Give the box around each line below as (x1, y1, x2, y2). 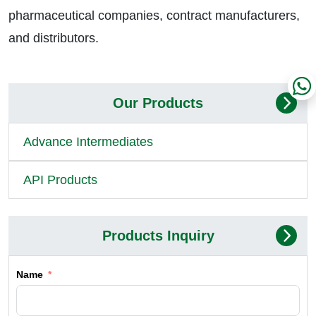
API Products (23, 173, 97, 188)
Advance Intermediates (23, 135, 153, 150)
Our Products (113, 95, 203, 111)
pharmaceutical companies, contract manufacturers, (8, 8, 300, 23)
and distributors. (8, 31, 99, 46)
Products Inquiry (102, 228, 214, 244)
